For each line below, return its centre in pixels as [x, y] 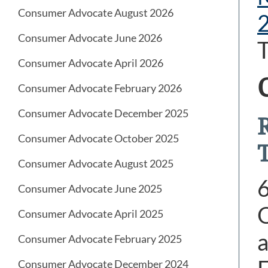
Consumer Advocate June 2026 [90, 38]
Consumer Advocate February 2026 [100, 88]
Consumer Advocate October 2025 [98, 138]
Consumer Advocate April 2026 [91, 63]
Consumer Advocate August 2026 [96, 13]
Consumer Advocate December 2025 [103, 113]
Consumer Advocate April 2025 [91, 214]
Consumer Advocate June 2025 [90, 189]
